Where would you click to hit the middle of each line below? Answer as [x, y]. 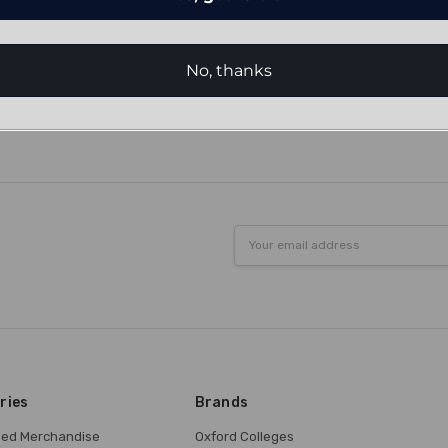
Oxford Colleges [244, 436]
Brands [221, 402]
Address [260, 254]
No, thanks [229, 70]
